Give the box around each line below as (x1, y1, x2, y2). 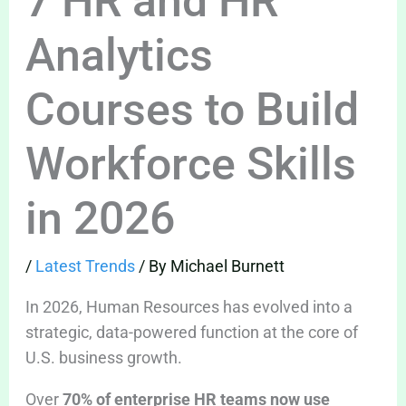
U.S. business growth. (24, 348, 186, 368)
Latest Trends (34, 256, 135, 276)
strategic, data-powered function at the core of (24, 323, 358, 343)
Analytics (24, 29, 213, 82)
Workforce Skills (24, 138, 356, 191)
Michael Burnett (169, 256, 285, 276)
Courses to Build (24, 83, 359, 137)
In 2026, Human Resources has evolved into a (24, 297, 353, 317)
